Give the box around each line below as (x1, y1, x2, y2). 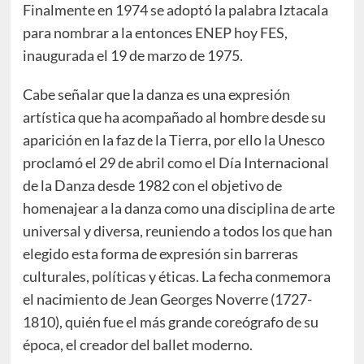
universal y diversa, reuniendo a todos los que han (22, 222, 332, 240)
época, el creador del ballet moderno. (22, 336, 253, 354)
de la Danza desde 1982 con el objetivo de (22, 176, 282, 195)
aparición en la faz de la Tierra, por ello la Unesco (22, 131, 325, 149)
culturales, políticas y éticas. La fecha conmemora (22, 267, 331, 286)
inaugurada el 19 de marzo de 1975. (22, 46, 243, 65)
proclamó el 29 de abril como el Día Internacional (22, 154, 329, 172)
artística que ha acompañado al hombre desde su (22, 108, 326, 127)
